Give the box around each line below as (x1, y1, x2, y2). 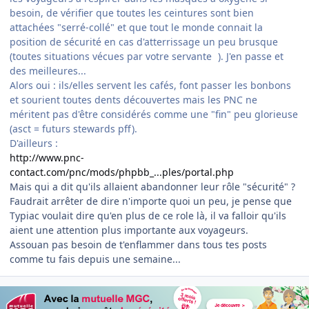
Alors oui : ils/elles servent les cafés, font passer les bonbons (10, 79, 291, 92)
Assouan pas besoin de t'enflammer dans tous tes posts (10, 238, 267, 252)
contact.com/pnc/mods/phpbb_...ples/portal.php (10, 166, 234, 179)
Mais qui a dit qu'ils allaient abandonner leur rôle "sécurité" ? (10, 180, 295, 194)
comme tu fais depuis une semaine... (10, 252, 181, 266)
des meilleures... (10, 64, 86, 78)
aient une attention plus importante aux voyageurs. (10, 223, 248, 237)
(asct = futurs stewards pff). (10, 122, 137, 136)
